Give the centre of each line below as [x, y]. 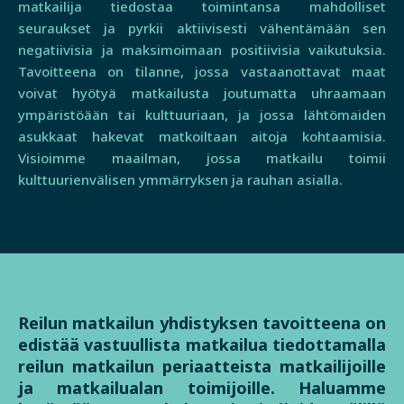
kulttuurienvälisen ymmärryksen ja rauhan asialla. [180, 179]
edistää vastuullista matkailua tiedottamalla [202, 344]
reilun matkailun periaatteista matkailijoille [202, 366]
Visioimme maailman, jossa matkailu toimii [202, 157]
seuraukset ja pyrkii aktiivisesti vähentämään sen [202, 28]
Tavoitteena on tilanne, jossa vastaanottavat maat [202, 71]
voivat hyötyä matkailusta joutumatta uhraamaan [202, 92]
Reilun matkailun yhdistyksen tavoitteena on [202, 322]
